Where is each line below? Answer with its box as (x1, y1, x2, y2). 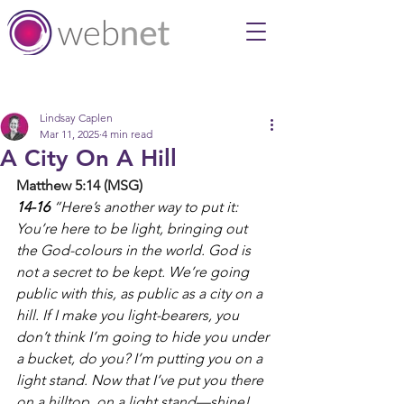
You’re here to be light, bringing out (16, 220, 251, 237)
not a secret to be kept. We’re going (16, 263, 252, 280)
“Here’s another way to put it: (53, 198, 242, 216)
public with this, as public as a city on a (16, 285, 266, 302)
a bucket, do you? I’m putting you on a (16, 350, 266, 367)
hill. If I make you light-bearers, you (16, 307, 243, 324)
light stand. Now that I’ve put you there (16, 372, 267, 389)
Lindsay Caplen (40, 111, 113, 124)
